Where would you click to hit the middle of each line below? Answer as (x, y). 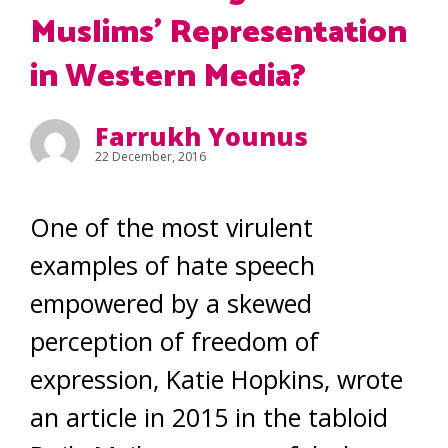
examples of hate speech (172, 265)
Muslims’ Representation (218, 33)
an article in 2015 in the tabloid (209, 417)
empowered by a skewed (171, 303)
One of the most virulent (171, 227)
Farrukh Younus (201, 136)
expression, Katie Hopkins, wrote (216, 379)
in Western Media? (168, 77)
